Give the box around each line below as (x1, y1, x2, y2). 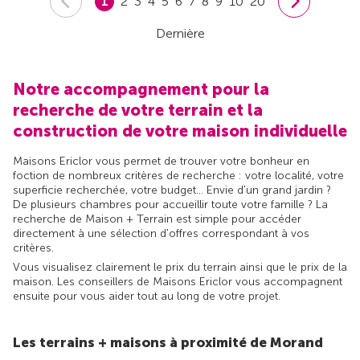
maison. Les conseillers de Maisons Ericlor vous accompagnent (13, 274, 342, 288)
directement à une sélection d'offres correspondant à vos (13, 226, 309, 240)
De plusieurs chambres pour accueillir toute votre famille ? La (13, 197, 328, 211)
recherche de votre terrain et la (13, 100, 263, 120)
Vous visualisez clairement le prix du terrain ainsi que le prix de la (13, 260, 347, 274)
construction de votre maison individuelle (13, 121, 347, 141)
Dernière (155, 25, 205, 41)
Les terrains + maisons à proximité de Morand (13, 333, 323, 350)
